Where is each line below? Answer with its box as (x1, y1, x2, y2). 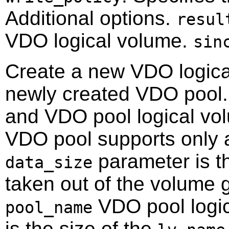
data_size (5, 153, 93, 172)
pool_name (5, 198, 93, 217)
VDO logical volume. (5, 29, 193, 52)
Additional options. (5, 7, 176, 29)
